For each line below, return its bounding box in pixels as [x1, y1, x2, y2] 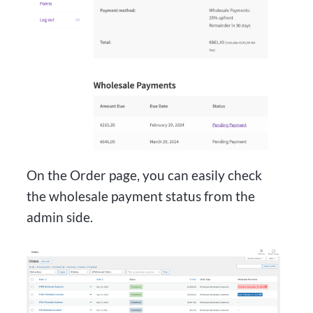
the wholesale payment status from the [27, 187, 256, 204]
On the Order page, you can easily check [27, 166, 263, 183]
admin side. [27, 208, 94, 225]
